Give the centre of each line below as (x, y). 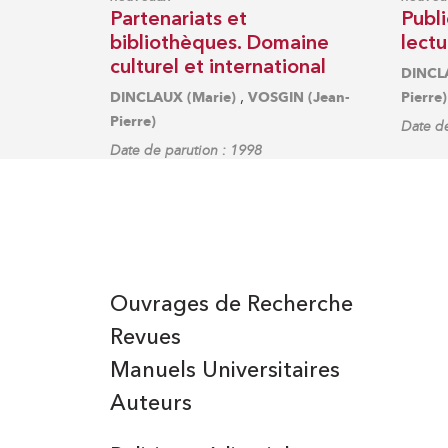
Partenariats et (178, 19)
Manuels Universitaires (224, 370)
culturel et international (217, 67)
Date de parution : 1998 (185, 150)
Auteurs (150, 403)
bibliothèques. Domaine (219, 43)
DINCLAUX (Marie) (172, 97)
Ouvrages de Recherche (231, 304)
